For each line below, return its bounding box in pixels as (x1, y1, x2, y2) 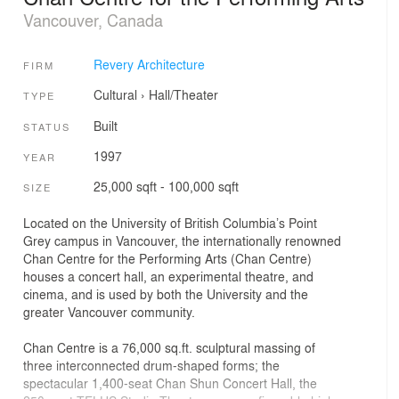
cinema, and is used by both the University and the (23, 284, 308, 303)
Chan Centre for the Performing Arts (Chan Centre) (23, 248, 312, 267)
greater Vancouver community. (23, 302, 195, 321)
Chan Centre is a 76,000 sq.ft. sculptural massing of (23, 338, 315, 356)
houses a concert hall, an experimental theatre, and (23, 266, 313, 285)
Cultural (93, 85, 137, 104)
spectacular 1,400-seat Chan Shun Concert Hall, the (23, 373, 317, 392)
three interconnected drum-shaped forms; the (23, 355, 280, 374)
